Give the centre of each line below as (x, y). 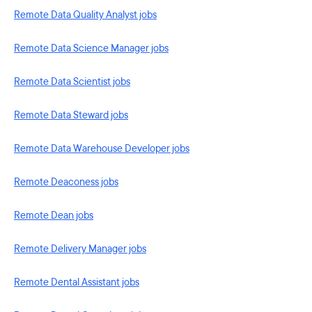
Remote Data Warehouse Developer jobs (102, 149)
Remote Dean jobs (54, 216)
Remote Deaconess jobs (66, 182)
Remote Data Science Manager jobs (91, 48)
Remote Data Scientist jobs (72, 82)
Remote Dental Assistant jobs (77, 282)
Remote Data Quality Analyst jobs (85, 15)
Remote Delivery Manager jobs (80, 249)
